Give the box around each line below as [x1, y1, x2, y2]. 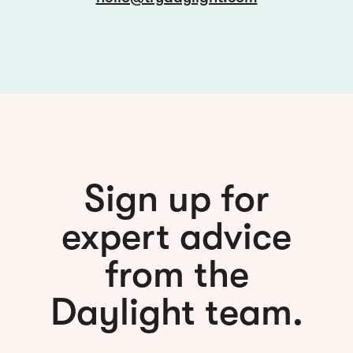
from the [104, 253, 249, 297]
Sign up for [84, 177, 269, 221]
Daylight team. [50, 291, 303, 335]
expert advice [61, 215, 292, 259]
